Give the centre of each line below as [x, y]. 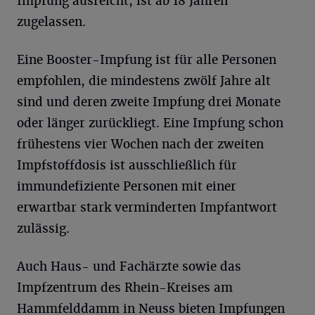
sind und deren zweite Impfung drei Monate [149, 102]
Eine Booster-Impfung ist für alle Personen [147, 59]
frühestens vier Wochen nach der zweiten [140, 144]
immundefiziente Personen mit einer [127, 186]
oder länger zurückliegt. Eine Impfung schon [150, 123]
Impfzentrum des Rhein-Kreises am [125, 287]
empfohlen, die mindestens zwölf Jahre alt [144, 81]
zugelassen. [51, 21]
